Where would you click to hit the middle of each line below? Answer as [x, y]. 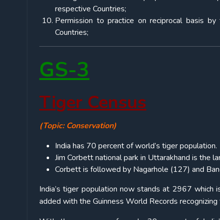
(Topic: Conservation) [78, 126]
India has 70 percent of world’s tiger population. [136, 146]
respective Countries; [91, 9]
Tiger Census [93, 103]
